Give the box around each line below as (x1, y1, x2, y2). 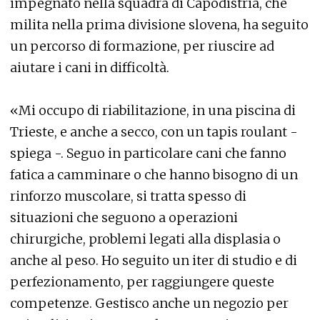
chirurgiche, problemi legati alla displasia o (10, 231, 281, 248)
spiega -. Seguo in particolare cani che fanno (10, 145, 286, 162)
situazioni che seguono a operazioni (10, 209, 238, 226)
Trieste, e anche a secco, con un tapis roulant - (10, 124, 298, 141)
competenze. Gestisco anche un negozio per (10, 295, 289, 312)
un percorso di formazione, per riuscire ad (10, 38, 274, 55)
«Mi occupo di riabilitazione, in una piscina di (10, 102, 296, 119)
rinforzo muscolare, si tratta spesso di (10, 188, 246, 205)
